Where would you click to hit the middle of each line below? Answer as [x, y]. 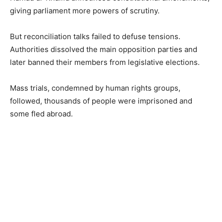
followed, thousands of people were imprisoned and [101, 101]
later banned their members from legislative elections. [105, 62]
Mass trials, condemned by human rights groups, [95, 88]
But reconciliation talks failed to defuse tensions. [95, 36]
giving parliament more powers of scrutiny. [85, 11]
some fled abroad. [41, 114]
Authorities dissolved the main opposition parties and [104, 49]
